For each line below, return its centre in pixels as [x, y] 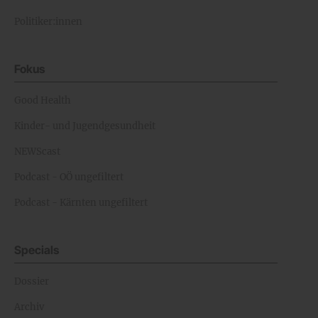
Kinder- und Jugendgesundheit [85, 126]
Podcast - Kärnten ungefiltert [81, 202]
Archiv [29, 307]
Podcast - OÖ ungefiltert [69, 177]
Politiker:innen [48, 21]
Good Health [43, 100]
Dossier [32, 281]
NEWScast [37, 151]
